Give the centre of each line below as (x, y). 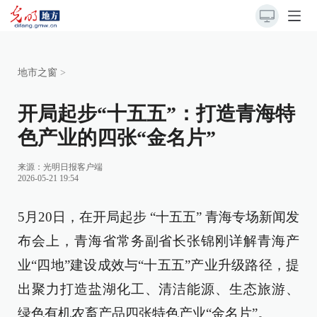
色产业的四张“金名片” (117, 138)
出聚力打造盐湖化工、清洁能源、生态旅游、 (158, 289)
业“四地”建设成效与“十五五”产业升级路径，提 (158, 265)
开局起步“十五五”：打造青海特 (156, 114)
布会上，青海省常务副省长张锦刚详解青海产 (158, 241)
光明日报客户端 (73, 167)
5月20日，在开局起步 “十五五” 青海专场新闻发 (158, 217)
